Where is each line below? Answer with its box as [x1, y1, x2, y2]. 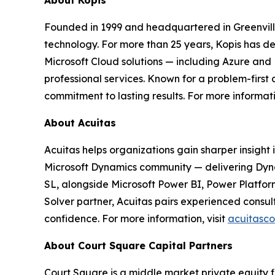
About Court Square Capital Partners [44, 239, 233, 252]
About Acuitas [44, 117, 116, 129]
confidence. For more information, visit [44, 212, 228, 225]
